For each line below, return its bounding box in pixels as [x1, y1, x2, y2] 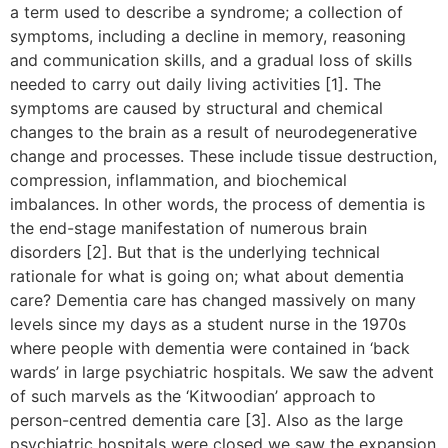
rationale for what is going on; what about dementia [10, 266, 404, 287]
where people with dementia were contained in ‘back [10, 338, 410, 359]
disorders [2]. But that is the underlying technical [10, 242, 380, 263]
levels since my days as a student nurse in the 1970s [10, 314, 406, 335]
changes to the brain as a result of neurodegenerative [10, 122, 417, 143]
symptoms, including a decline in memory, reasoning [10, 26, 406, 47]
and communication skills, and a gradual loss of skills [10, 50, 412, 71]
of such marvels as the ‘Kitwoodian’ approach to [10, 386, 376, 407]
